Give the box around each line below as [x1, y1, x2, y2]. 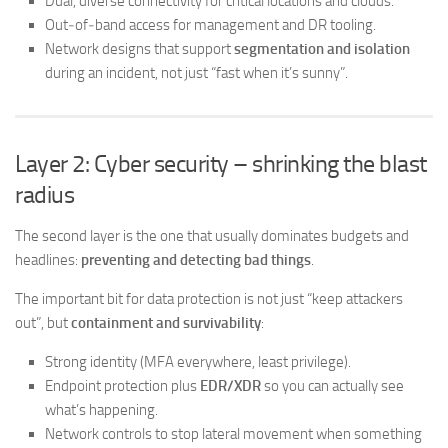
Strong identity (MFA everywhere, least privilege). [45, 353, 351, 371]
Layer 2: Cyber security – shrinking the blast [15, 149, 427, 178]
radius [15, 180, 74, 209]
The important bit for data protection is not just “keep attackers [15, 290, 403, 308]
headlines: [15, 251, 81, 269]
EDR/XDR [200, 377, 261, 395]
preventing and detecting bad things [81, 251, 311, 269]
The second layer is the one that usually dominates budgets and [15, 227, 409, 245]
